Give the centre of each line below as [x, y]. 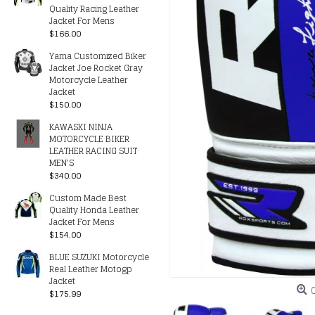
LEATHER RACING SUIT [93, 151]
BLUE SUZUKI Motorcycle [99, 257]
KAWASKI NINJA [81, 127]
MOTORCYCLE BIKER [89, 139]
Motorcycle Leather [89, 80]
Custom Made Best [88, 198]
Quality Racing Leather [94, 9]
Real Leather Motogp [91, 269]
